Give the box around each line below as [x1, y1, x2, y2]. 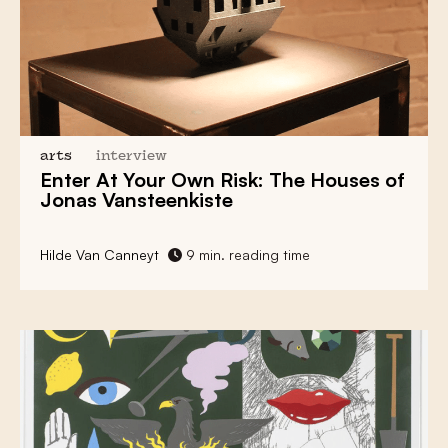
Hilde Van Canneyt [40, 245, 159, 263]
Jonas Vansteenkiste [40, 186, 233, 212]
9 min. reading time [182, 245, 310, 263]
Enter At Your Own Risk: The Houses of [40, 166, 405, 192]
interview [96, 149, 167, 163]
